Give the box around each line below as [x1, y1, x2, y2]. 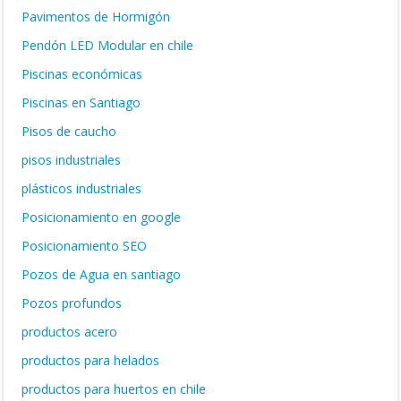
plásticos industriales [21, 180, 141, 197]
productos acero [21, 323, 117, 340]
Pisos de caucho [21, 123, 116, 140]
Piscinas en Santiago [21, 94, 141, 111]
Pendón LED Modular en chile [21, 37, 193, 54]
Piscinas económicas [21, 65, 142, 82]
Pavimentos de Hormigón [21, 8, 170, 25]
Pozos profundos [21, 294, 122, 311]
